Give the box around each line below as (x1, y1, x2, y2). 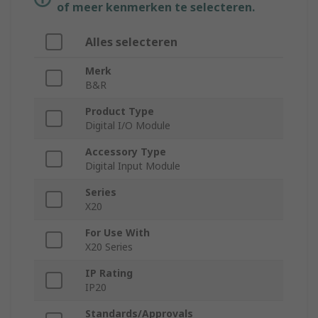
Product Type (85, 104, 154, 119)
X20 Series (85, 240, 133, 254)
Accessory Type (85, 145, 166, 159)
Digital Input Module (85, 159, 180, 173)
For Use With (85, 226, 150, 240)
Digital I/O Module (85, 119, 170, 133)
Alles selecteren (85, 34, 177, 50)
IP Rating (85, 266, 133, 280)
